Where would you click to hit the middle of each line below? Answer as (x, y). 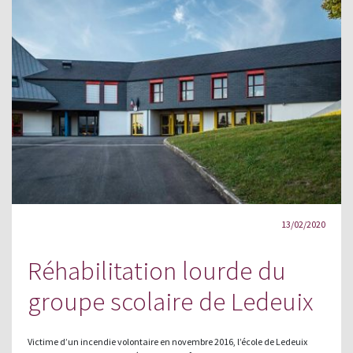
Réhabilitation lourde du (157, 270)
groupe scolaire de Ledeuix (170, 301)
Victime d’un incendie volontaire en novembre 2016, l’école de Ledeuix (167, 342)
